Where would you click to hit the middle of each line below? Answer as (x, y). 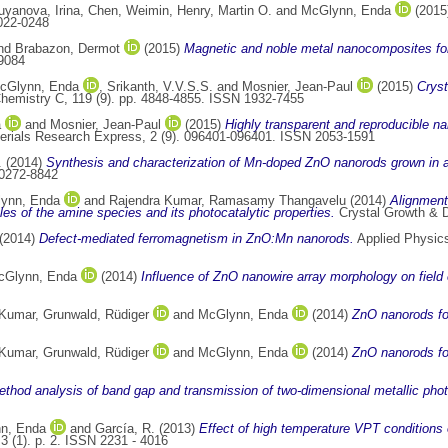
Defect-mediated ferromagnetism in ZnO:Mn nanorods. (196, 239)
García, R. (125, 429)
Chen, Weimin (128, 11)
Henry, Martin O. (224, 11)
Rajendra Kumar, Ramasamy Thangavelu (227, 201)
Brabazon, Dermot (67, 49)
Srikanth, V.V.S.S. (160, 87)
